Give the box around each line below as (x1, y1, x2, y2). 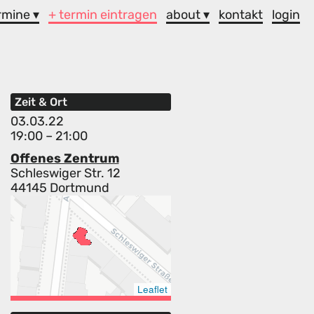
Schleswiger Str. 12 (10, 165, 121, 182)
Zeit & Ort (14, 95, 67, 109)
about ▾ (166, 6, 210, 22)
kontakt (219, 6, 264, 22)
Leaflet (137, 282, 168, 296)
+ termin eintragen (48, 6, 158, 22)
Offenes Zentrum (10, 151, 119, 167)
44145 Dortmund (10, 180, 109, 196)
